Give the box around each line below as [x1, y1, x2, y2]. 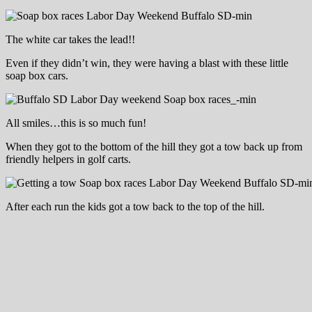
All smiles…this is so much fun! [6, 116, 146, 129]
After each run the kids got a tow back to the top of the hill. [6, 200, 265, 212]
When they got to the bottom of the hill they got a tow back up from [6, 140, 302, 153]
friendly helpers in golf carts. [6, 153, 131, 165]
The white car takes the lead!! [6, 33, 135, 45]
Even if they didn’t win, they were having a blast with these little [6, 56, 288, 69]
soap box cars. [6, 69, 68, 81]
